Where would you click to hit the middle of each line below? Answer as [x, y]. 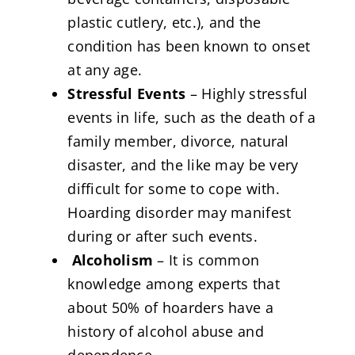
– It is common [206, 260]
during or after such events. [162, 236]
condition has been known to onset [189, 46]
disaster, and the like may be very [183, 164]
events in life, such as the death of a [192, 117]
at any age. [105, 69]
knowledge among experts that [174, 283]
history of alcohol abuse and [166, 331]
